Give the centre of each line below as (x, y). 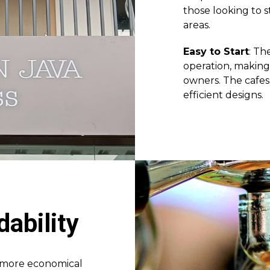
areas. (197, 25)
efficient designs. (223, 95)
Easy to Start (216, 52)
